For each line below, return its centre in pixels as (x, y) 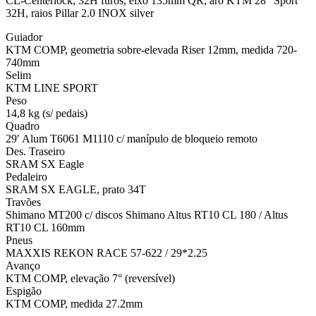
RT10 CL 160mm (45, 227)
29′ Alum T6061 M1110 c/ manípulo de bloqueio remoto (132, 138)
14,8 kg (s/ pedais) (47, 113)
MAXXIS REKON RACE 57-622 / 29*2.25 (107, 253)
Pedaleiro (26, 176)
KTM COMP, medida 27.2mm (74, 303)
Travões (23, 202)
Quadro (23, 126)
